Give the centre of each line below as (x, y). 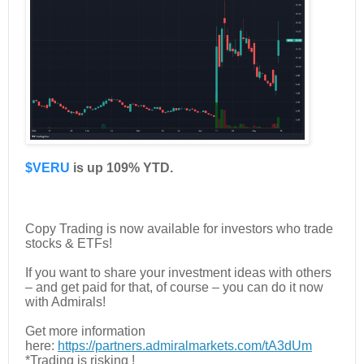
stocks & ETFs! (69, 244)
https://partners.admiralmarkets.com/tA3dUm (185, 346)
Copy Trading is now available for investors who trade (179, 229)
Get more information (85, 331)
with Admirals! (65, 302)
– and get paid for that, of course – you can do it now (174, 288)
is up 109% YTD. (121, 167)
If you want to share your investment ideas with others (178, 273)
